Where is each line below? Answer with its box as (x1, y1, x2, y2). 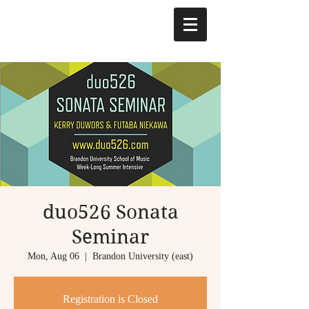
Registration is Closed (63, 293, 158, 305)
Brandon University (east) (92, 251, 193, 261)
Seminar (72, 226, 149, 248)
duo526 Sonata (42, 201, 179, 223)
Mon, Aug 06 (28, 251, 79, 261)
